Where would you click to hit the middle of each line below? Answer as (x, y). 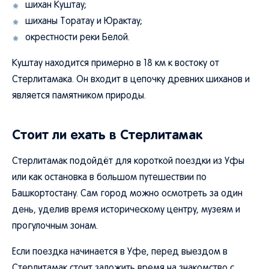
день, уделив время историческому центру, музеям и (126, 210)
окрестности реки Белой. (77, 38)
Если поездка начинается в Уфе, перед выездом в (120, 252)
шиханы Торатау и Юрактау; (84, 22)
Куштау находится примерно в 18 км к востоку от (116, 64)
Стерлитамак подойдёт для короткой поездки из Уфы (128, 162)
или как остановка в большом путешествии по (109, 178)
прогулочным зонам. (55, 226)
